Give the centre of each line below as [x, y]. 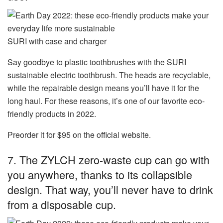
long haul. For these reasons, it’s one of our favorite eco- [106, 101]
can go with [181, 159]
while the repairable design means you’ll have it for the [103, 88]
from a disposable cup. [62, 204]
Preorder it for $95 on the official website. [79, 134]
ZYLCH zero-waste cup [96, 159]
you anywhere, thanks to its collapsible [100, 174]
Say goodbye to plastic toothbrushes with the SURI [97, 62]
